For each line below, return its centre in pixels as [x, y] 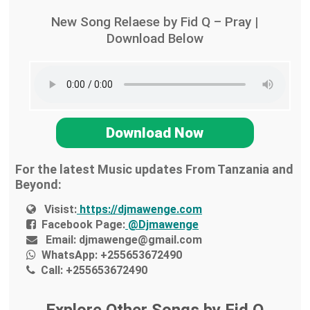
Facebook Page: [84, 225]
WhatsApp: [70, 255]
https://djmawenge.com [140, 210]
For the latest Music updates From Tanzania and [154, 169]
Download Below [155, 38]
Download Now [155, 133]
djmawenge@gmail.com [139, 240]
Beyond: [38, 184]
